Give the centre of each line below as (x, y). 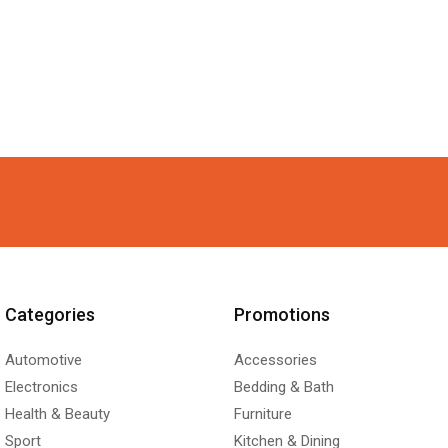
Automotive (43, 359)
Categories (49, 314)
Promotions (281, 314)
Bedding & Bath (283, 386)
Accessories (275, 359)
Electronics (41, 386)
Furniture (262, 413)
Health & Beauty (57, 413)
